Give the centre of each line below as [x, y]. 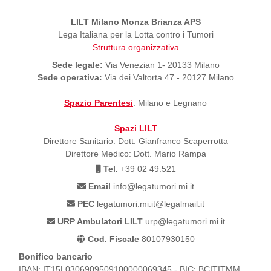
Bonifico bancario [56, 257]
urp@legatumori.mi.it [184, 222]
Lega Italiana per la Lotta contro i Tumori [135, 35]
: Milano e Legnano [170, 103]
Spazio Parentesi [99, 103]
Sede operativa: [70, 78]
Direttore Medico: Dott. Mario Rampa [135, 154]
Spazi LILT [135, 129]
